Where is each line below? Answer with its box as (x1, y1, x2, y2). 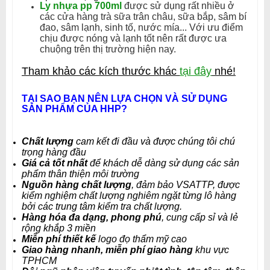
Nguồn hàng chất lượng (22, 180, 131, 190)
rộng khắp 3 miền (22, 223, 96, 233)
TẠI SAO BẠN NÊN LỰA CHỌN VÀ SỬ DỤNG (22, 93, 227, 104)
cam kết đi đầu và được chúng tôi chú (76, 136, 235, 146)
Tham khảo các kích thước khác (22, 65, 180, 77)
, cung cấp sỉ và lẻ (162, 212, 238, 222)
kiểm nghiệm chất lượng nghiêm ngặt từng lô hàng (22, 190, 236, 201)
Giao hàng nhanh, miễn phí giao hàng (22, 245, 195, 255)
